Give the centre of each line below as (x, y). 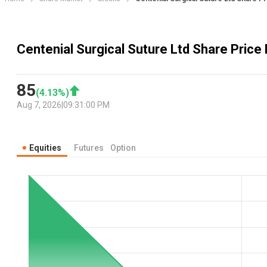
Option (123, 148)
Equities (45, 148)
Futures (89, 148)
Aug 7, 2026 (39, 105)
